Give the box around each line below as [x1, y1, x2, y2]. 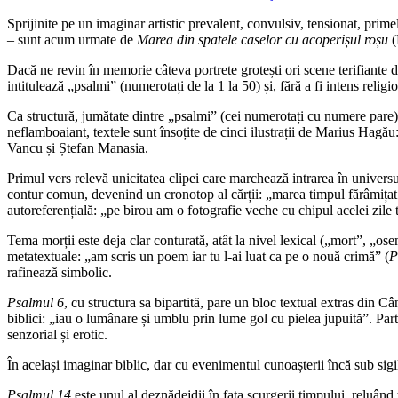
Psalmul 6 [7, 294, 64, 310]
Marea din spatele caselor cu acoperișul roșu [137, 31, 388, 47]
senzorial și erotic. [7, 326, 107, 342]
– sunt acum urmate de [7, 31, 137, 47]
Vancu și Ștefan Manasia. [7, 139, 148, 155]
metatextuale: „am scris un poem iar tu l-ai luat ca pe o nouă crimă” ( [7, 248, 389, 264]
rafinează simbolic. [7, 264, 112, 280]
